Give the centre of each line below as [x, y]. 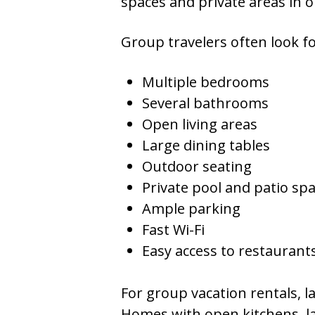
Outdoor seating [197, 166]
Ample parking [191, 208]
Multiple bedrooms [206, 82]
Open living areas [200, 124]
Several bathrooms [205, 103]
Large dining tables [206, 145]
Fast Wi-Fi [173, 230]
